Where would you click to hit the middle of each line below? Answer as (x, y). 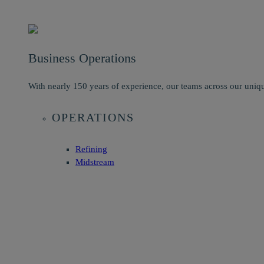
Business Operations (82, 58)
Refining (91, 149)
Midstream (95, 162)
